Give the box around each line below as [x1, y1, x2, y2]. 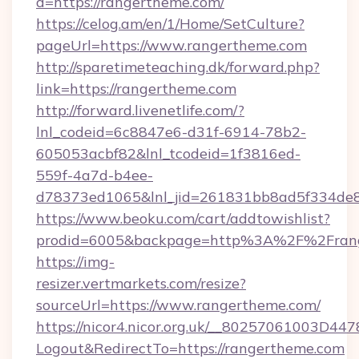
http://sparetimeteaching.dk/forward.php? [36, 58, 320, 76]
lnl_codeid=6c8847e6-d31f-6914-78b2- [36, 123, 306, 141]
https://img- [36, 252, 115, 271]
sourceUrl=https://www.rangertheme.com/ [36, 296, 321, 314]
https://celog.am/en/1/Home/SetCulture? [36, 14, 305, 33]
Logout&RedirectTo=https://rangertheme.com [36, 339, 345, 357]
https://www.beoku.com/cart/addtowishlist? [36, 209, 330, 228]
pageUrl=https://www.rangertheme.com [36, 36, 307, 54]
